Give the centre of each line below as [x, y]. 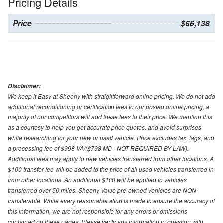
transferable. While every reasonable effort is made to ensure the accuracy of [111, 201]
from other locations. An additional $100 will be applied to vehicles [97, 180]
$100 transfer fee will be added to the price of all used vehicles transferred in [111, 169]
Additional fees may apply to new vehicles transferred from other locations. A [111, 159]
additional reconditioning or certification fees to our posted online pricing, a [109, 107]
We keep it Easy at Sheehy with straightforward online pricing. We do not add [111, 96]
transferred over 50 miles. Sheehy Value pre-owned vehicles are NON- [103, 190]
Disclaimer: [24, 86]
